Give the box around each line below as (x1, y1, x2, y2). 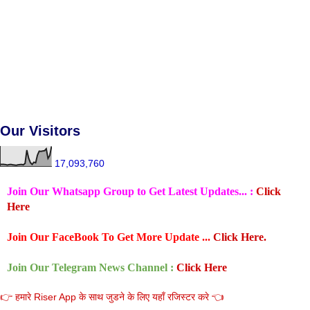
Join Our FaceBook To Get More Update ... (7, 230, 213, 243)
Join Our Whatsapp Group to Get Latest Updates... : (7, 185, 253, 197)
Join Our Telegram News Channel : (7, 261, 176, 273)
